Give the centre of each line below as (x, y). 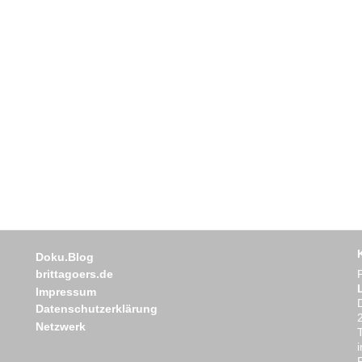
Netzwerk (60, 326)
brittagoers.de (74, 274)
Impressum (65, 291)
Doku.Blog (64, 257)
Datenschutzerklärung (96, 309)
